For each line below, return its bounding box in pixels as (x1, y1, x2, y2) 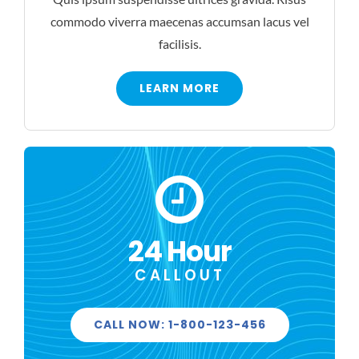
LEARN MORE (139, 80, 220, 97)
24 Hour (127, 232, 232, 272)
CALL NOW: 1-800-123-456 (93, 317, 266, 333)
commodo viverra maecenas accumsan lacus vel (50, 14, 309, 30)
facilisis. (158, 36, 201, 52)
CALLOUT (134, 265, 225, 286)
